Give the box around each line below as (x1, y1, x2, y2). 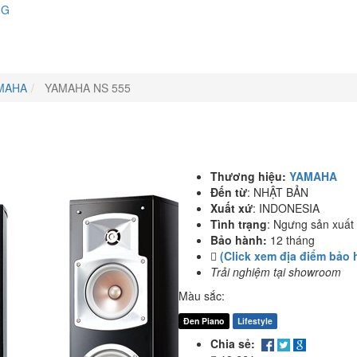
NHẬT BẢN (253, 184, 308, 200)
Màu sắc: (178, 288, 225, 304)
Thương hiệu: (210, 168, 286, 184)
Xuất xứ (210, 200, 253, 216)
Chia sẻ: (210, 335, 255, 351)
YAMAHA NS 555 (41, 80, 131, 96)
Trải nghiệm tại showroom (210, 264, 341, 280)
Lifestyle (237, 315, 273, 327)
